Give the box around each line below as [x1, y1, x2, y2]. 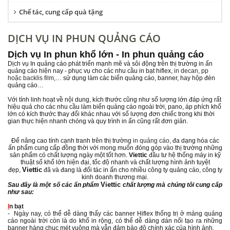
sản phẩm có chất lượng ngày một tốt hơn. [9, 151, 129, 159]
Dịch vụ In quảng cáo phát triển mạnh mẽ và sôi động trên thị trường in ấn [8, 60, 213, 67]
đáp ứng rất [187, 96, 221, 103]
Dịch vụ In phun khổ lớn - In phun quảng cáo [8, 49, 204, 60]
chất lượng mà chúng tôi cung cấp [123, 181, 223, 188]
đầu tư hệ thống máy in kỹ [147, 151, 221, 159]
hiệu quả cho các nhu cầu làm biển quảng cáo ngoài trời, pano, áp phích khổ [8, 103, 221, 110]
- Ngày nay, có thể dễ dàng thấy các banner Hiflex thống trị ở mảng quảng [8, 210, 222, 217]
